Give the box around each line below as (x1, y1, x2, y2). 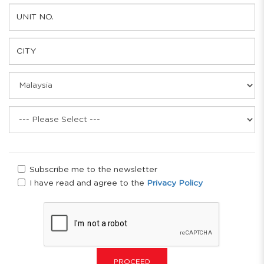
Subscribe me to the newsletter (27, 166, 157, 174)
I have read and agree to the (27, 179, 147, 187)
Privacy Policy (147, 179, 203, 187)
